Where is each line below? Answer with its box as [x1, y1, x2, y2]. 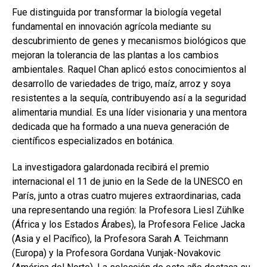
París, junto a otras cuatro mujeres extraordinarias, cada [12, 190, 241, 201]
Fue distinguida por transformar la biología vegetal [12, 7, 221, 18]
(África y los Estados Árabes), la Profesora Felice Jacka [12, 219, 245, 230]
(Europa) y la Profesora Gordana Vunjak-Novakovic [12, 247, 221, 259]
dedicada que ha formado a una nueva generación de [12, 121, 229, 132]
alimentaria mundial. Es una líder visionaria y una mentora [12, 107, 247, 118]
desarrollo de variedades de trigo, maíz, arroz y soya [12, 78, 231, 89]
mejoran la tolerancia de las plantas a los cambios [12, 49, 219, 61]
